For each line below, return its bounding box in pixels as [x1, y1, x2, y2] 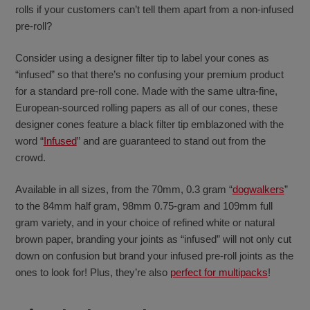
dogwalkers [232, 183, 284, 196]
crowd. [15, 152, 46, 164]
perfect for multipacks [170, 266, 268, 279]
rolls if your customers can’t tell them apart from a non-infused [15, 3, 293, 15]
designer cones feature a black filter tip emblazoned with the [15, 118, 284, 131]
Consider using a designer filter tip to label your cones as [15, 52, 269, 64]
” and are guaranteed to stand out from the [76, 135, 266, 147]
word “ [15, 135, 44, 147]
